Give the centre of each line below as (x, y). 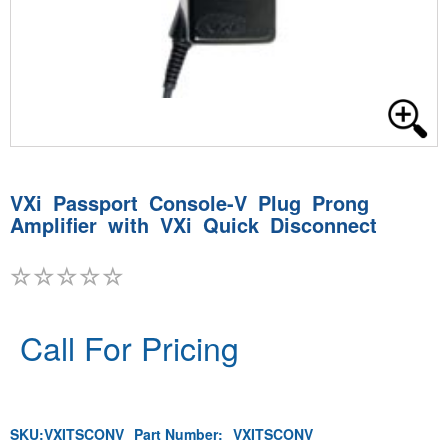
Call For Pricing (129, 347)
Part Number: (178, 434)
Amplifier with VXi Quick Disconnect (193, 224)
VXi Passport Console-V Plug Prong (189, 202)
